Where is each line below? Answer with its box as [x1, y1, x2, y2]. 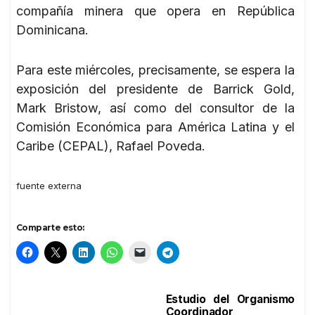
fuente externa [16, 179, 82, 191]
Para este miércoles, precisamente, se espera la [16, 62, 295, 77]
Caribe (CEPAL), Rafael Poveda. [16, 138, 205, 153]
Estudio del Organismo [165, 292, 295, 306]
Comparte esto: [16, 221, 84, 233]
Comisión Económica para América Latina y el [16, 119, 295, 134]
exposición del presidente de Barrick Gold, [16, 81, 295, 96]
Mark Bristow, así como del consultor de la [16, 100, 295, 115]
